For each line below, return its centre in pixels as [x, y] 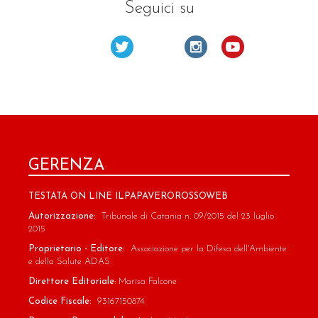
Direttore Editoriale [71, 282]
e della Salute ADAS [69, 262]
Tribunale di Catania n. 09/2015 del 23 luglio [188, 216]
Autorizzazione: [65, 216]
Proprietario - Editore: [79, 249]
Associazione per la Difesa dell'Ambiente [209, 249]
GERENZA [66, 166]
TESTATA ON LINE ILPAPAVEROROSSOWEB [128, 197]
